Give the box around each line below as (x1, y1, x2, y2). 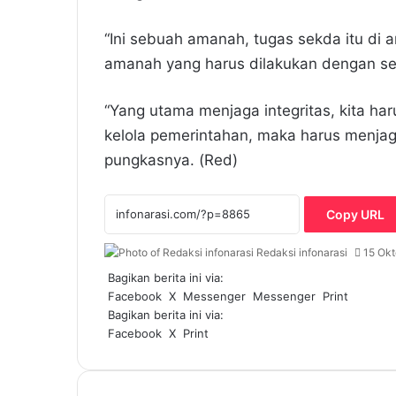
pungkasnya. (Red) (104, 151, 238, 169)
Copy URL (326, 206, 385, 222)
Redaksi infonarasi (256, 246, 347, 259)
